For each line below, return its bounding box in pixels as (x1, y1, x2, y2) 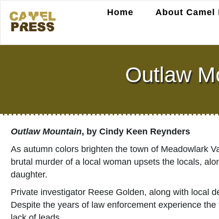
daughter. (11, 170, 47, 179)
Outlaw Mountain (11, 127, 82, 136)
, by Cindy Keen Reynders (82, 127, 190, 136)
